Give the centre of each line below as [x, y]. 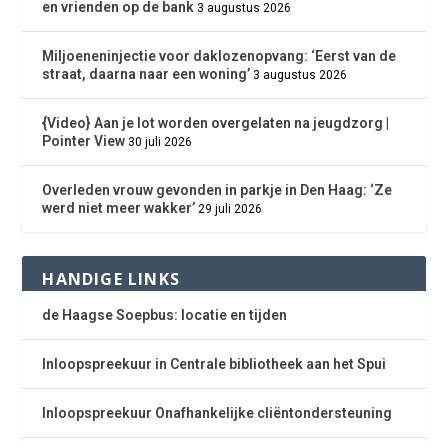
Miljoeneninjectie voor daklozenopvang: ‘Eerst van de [219, 56]
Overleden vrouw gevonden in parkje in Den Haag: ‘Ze [217, 190]
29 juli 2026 [230, 209]
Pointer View [84, 141]
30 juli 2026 [160, 142]
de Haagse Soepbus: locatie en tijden [165, 315]
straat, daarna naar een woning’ [146, 74]
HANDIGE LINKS [111, 279]
